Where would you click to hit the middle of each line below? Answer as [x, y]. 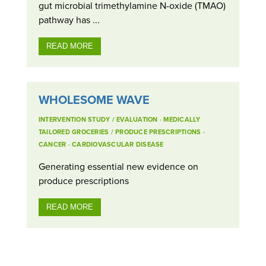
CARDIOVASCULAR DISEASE [118, 144]
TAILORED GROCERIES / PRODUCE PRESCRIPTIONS [120, 132]
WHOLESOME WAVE [94, 99]
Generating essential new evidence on [118, 166]
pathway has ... [69, 20]
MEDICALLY [182, 119]
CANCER [52, 144]
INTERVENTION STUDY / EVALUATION [98, 119]
